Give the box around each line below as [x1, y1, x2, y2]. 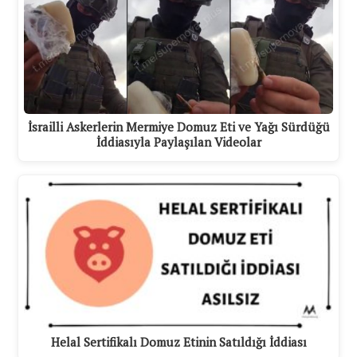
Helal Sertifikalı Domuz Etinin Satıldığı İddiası [50, 333, 307, 350]
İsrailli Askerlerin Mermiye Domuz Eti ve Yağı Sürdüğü [27, 119, 330, 135]
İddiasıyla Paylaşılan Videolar [96, 134, 261, 151]
